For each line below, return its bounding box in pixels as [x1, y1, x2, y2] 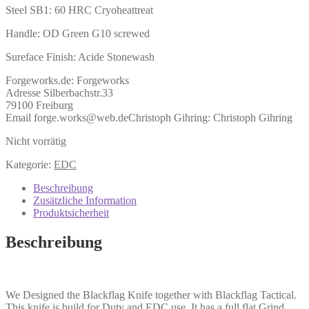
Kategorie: [6, 158, 54, 170]
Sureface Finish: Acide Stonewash [6, 50, 154, 63]
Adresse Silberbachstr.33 [6, 86, 113, 99]
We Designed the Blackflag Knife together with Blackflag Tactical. [6, 288, 297, 301]
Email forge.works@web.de [6, 111, 128, 123]
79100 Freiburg [6, 99, 73, 111]
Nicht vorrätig [6, 134, 66, 147]
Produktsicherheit [33, 206, 109, 219]
